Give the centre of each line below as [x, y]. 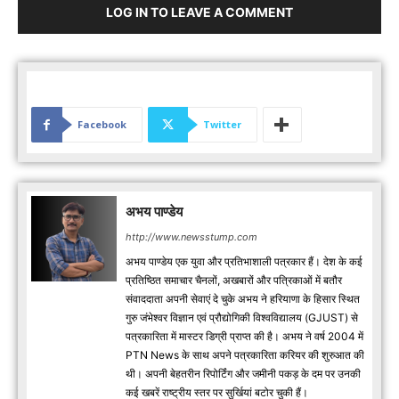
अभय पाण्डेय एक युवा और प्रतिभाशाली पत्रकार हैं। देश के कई [244, 262]
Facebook [102, 125]
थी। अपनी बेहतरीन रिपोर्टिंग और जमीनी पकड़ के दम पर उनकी [243, 374]
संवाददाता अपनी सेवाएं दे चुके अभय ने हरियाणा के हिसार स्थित [243, 299]
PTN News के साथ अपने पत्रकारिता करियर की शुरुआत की [245, 355]
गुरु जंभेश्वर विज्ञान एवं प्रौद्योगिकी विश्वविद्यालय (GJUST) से [242, 318]
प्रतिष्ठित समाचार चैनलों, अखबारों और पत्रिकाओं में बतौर [234, 281]
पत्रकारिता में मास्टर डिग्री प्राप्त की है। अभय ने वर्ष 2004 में [244, 337]
